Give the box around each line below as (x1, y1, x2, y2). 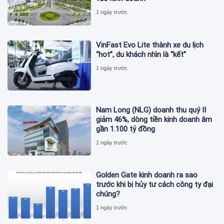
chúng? (96, 189, 120, 199)
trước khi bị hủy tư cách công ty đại (96, 180, 213, 189)
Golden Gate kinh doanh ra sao (96, 170, 198, 180)
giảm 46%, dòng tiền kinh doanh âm (96, 115, 212, 124)
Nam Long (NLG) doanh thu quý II (96, 105, 206, 115)
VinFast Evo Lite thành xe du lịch (96, 40, 204, 49)
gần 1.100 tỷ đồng (96, 124, 155, 134)
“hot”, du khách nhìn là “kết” (96, 49, 186, 59)
